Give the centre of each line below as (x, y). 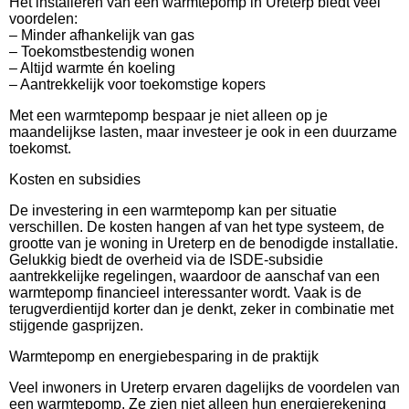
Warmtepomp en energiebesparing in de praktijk (164, 356)
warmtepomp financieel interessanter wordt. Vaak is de (185, 292)
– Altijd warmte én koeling (92, 68)
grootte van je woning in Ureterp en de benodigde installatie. (204, 243)
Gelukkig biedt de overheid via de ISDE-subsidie (166, 259)
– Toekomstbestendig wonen (102, 51)
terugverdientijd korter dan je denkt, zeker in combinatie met (201, 309)
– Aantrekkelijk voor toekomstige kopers (137, 84)
